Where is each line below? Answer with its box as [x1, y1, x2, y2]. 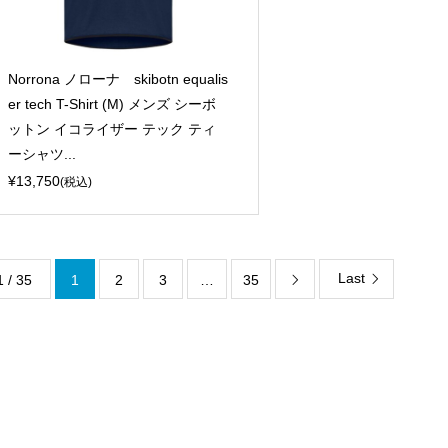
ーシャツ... [7, 145, 76, 162]
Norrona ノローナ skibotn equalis [7, 70, 228, 87]
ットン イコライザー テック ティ [7, 120, 216, 137]
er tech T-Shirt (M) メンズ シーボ [7, 95, 216, 112]
